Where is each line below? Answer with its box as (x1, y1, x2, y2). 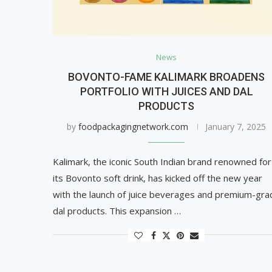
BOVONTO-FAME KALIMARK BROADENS (68, 70, 265, 83)
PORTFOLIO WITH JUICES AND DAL (80, 84, 253, 98)
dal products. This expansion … (53, 204, 181, 217)
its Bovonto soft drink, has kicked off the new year (53, 171, 262, 184)
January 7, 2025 (205, 120, 267, 132)
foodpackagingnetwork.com (78, 120, 189, 132)
